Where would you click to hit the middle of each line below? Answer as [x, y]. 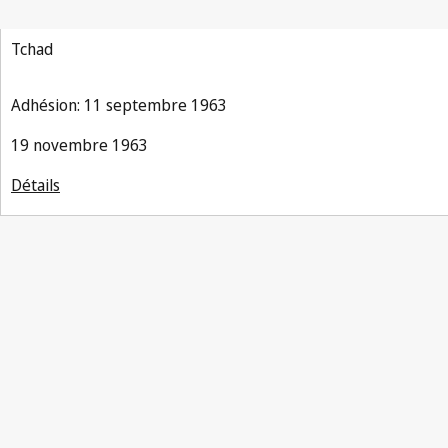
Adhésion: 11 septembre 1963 [119, 105]
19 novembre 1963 [79, 145]
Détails [35, 185]
